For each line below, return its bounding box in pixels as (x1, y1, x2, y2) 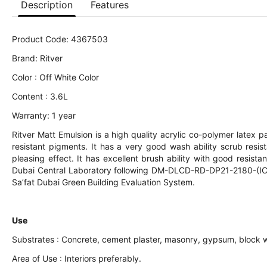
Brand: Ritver (12, 53, 63, 63)
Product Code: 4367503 (12, 34, 108, 44)
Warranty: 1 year (12, 110, 76, 120)
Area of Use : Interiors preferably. (12, 253, 141, 263)
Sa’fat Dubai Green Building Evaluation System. (12, 177, 195, 187)
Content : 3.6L (12, 91, 68, 101)
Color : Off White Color (12, 72, 99, 82)
